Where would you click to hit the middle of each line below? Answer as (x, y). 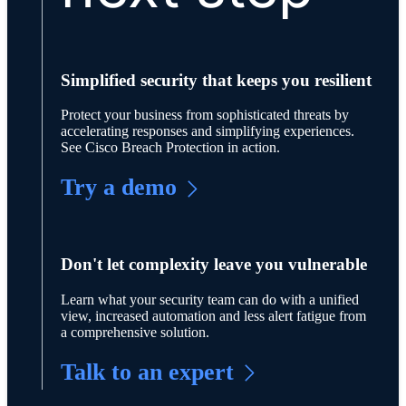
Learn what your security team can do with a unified (209, 299)
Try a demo (118, 188)
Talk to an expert (147, 372)
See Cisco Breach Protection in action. (170, 148)
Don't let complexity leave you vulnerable (213, 264)
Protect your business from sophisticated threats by (204, 115)
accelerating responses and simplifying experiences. (207, 131)
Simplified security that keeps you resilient (216, 80)
